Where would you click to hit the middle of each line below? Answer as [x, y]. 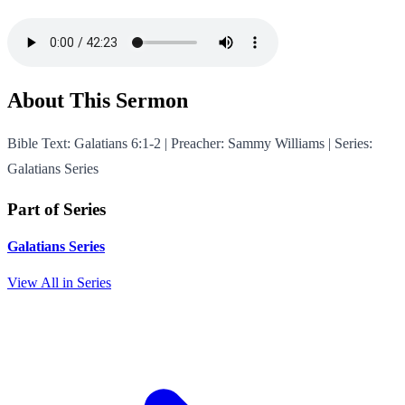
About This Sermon [98, 101]
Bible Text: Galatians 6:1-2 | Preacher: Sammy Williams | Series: [190, 144]
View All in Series [59, 282]
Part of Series [57, 210]
